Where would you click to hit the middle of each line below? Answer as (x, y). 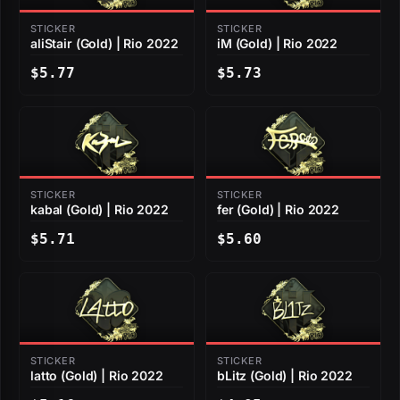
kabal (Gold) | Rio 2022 (100, 210)
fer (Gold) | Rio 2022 (279, 210)
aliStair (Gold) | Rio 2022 (104, 44)
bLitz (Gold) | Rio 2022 (285, 376)
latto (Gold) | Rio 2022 (97, 376)
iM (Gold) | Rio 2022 (278, 44)
